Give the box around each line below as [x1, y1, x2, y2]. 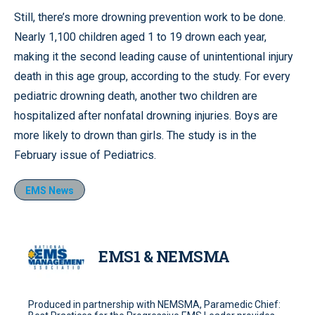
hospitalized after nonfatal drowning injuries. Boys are [14, 109, 278, 122]
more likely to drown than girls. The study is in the [14, 129, 257, 142]
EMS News [25, 185, 74, 196]
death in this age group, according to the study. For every [14, 70, 290, 83]
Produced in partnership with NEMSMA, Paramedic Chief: [28, 299, 281, 310]
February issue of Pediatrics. [14, 148, 156, 162]
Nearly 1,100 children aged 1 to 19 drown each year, [14, 30, 266, 44]
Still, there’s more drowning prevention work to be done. [14, 11, 285, 24]
